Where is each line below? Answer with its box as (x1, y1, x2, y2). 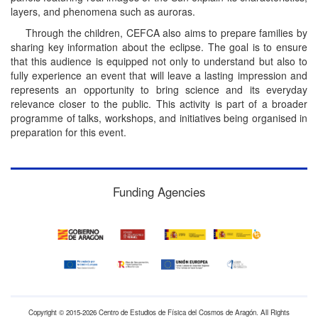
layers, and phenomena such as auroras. (11, 4, 195, 18)
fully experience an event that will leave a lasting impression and (11, 68, 307, 82)
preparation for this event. (11, 125, 126, 139)
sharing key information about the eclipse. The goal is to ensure (11, 40, 307, 54)
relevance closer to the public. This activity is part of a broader (11, 97, 307, 111)
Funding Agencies (113, 183, 205, 200)
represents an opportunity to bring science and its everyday (11, 82, 307, 97)
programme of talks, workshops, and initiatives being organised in (11, 111, 307, 125)
